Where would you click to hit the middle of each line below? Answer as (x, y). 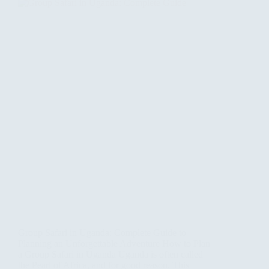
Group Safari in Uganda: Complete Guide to (102, 232)
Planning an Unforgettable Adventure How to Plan (114, 243)
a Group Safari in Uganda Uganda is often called (110, 254)
